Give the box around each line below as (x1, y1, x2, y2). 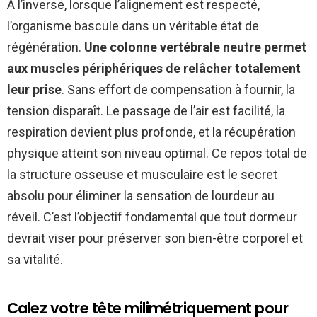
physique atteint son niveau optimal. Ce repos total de (7, 145, 307, 161)
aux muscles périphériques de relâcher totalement (7, 60, 301, 76)
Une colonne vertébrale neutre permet (84, 39, 306, 54)
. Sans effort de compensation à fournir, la (62, 81, 295, 97)
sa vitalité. (7, 251, 63, 267)
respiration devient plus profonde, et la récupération (7, 124, 296, 139)
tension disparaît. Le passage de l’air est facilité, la (7, 103, 285, 118)
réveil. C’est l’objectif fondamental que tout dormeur (7, 209, 297, 224)
